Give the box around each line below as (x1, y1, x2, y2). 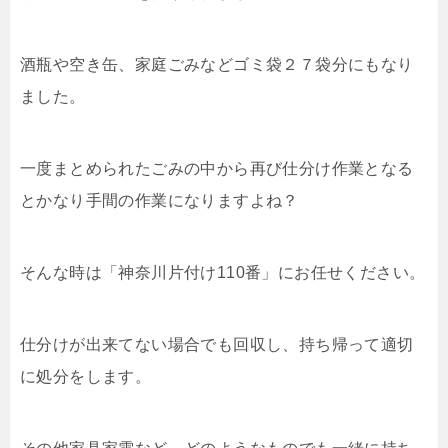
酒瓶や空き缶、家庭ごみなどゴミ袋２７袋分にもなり (20, 55, 414, 73)
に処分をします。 (20, 367, 152, 385)
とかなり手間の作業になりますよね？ (20, 191, 299, 209)
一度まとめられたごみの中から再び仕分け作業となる (20, 159, 414, 177)
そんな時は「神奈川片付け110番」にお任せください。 (20, 263, 426, 281)
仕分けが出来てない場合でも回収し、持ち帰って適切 (20, 335, 414, 353)
